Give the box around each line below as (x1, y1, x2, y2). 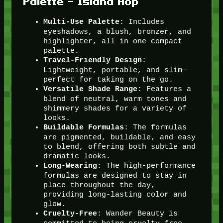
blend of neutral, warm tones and (43, 95, 187, 104)
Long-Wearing (43, 162, 97, 171)
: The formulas (123, 123, 187, 132)
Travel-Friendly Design (43, 56, 142, 65)
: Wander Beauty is (97, 209, 178, 218)
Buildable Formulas (43, 123, 124, 132)
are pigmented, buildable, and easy (43, 133, 196, 142)
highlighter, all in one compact (43, 37, 182, 46)
